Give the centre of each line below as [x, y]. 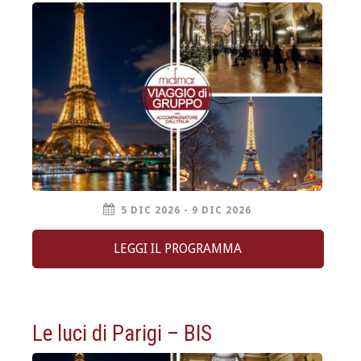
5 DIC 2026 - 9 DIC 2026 [186, 211]
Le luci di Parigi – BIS [122, 334]
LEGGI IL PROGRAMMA [178, 249]
